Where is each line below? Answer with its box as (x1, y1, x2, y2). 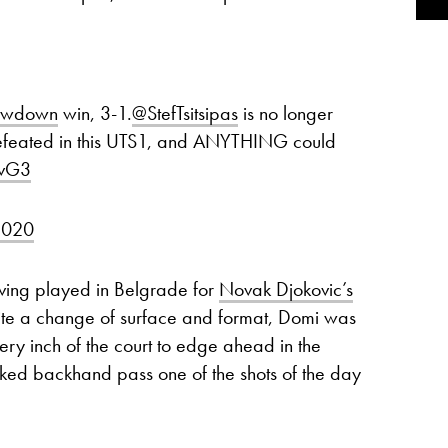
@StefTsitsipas (132, 100, 238, 127)
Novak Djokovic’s (219, 276, 353, 303)
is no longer (238, 100, 333, 127)
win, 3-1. (58, 100, 132, 127)
